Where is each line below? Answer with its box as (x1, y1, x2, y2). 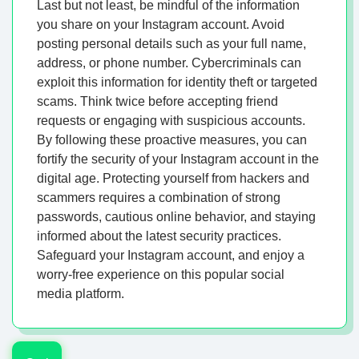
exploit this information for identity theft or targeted (37, 75, 317, 90)
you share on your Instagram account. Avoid (37, 18, 284, 32)
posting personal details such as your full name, (37, 37, 306, 51)
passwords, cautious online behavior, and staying (37, 210, 316, 224)
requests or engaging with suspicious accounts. (37, 114, 305, 128)
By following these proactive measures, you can (37, 133, 307, 147)
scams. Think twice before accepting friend (37, 95, 278, 109)
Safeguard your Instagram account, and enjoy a (37, 248, 305, 263)
